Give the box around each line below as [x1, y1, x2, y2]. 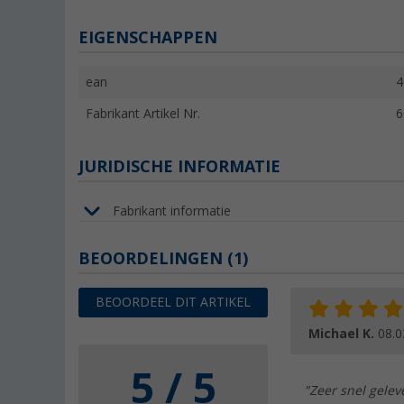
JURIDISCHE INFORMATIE [78, 157, 280, 177]
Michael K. [308, 326, 378, 342]
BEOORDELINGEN [78, 249, 227, 269]
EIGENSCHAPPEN [78, 28, 217, 48]
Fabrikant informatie [113, 203, 231, 218]
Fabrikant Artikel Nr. [86, 106, 200, 122]
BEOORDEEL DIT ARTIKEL [96, 295, 251, 310]
